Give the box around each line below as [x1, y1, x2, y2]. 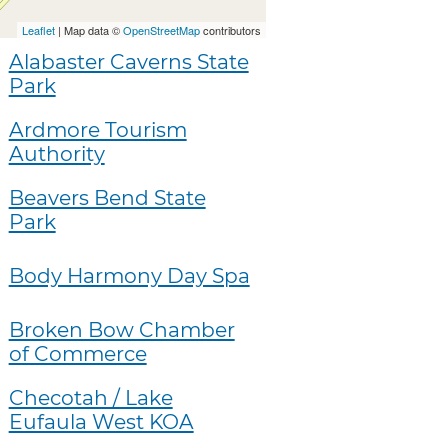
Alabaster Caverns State [8, 48, 249, 74]
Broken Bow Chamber [8, 317, 235, 343]
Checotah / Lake [8, 385, 173, 411]
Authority [8, 140, 105, 166]
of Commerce [8, 341, 147, 367]
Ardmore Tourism [8, 116, 187, 142]
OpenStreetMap [122, 22, 200, 39]
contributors [199, 22, 261, 39]
